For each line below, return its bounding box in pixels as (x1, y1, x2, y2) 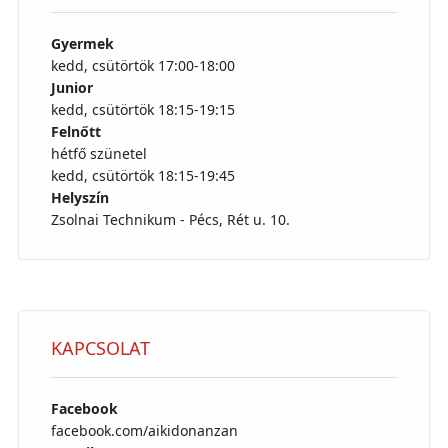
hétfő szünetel (50, 144, 147, 163)
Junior (50, 78, 93, 97)
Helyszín (50, 188, 109, 207)
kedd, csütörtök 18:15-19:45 (50, 166, 235, 185)
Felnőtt (50, 122, 101, 141)
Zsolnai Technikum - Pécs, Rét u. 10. (50, 210, 290, 229)
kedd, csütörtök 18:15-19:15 (50, 100, 235, 119)
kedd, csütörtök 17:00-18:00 (50, 56, 235, 75)
